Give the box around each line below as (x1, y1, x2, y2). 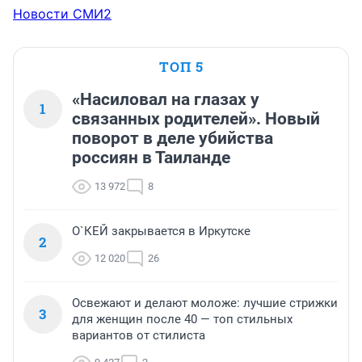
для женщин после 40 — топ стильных (72, 312, 293, 327)
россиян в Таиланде (72, 148, 230, 168)
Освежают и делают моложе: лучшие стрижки (72, 296, 338, 311)
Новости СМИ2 (13, 6, 112, 23)
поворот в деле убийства (72, 128, 273, 149)
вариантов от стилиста (72, 328, 205, 343)
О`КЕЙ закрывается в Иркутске (72, 224, 250, 239)
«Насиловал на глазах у (72, 90, 259, 110)
